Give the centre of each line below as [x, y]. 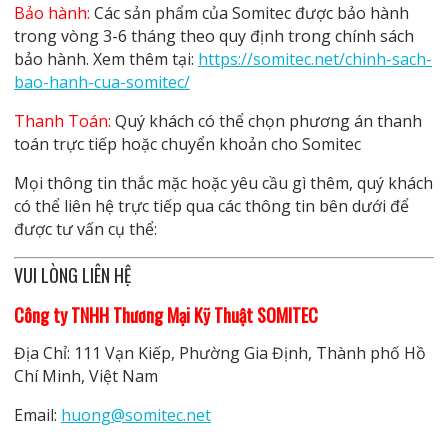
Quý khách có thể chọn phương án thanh [266, 120]
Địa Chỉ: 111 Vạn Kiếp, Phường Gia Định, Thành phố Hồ [219, 352]
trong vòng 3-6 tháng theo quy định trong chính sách [213, 35]
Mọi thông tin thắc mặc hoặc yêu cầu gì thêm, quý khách [223, 182]
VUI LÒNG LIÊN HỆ [72, 274]
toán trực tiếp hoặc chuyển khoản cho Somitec [187, 143]
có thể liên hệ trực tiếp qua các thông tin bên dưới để [211, 205]
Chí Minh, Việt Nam [85, 375]
